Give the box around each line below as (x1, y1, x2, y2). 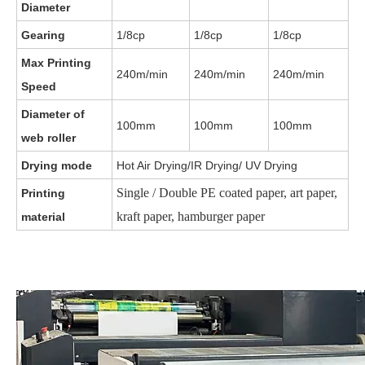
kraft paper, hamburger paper (117, 209, 265, 223)
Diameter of (21, 108, 85, 121)
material (21, 210, 65, 223)
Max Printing (21, 56, 91, 69)
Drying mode (21, 159, 92, 172)
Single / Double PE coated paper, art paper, (117, 186, 337, 200)
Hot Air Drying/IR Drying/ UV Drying (117, 159, 297, 172)
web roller (21, 131, 76, 144)
